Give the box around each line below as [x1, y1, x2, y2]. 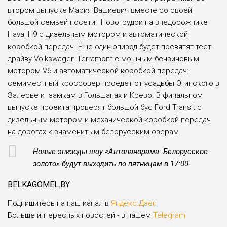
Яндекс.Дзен [111, 198, 157, 208]
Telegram [151, 210, 185, 220]
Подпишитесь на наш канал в [8, 198, 111, 208]
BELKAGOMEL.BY [8, 179, 70, 190]
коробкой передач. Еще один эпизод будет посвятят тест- [8, 42, 213, 51]
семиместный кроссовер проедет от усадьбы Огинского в [8, 78, 219, 88]
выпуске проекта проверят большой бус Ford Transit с [8, 102, 202, 112]
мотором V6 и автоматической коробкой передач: [8, 66, 188, 75]
